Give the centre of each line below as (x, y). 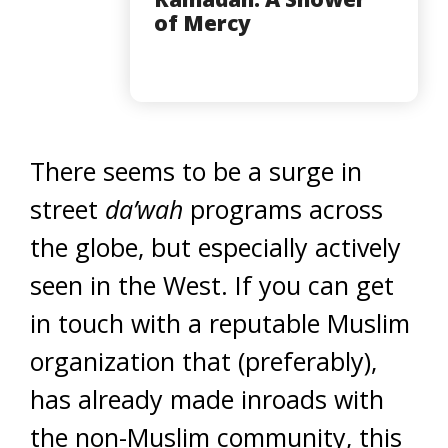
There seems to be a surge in (196, 170)
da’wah (144, 208)
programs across (283, 208)
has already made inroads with (207, 398)
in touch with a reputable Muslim (220, 322)
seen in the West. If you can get (212, 284)
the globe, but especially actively (215, 246)
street (67, 208)
